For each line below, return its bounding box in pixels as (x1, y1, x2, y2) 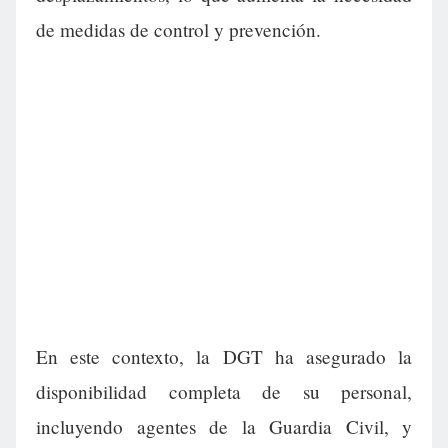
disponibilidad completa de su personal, (36, 379, 412, 405)
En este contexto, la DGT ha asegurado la (36, 344, 412, 370)
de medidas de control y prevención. (36, 17, 321, 43)
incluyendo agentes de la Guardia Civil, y (36, 414, 412, 440)
